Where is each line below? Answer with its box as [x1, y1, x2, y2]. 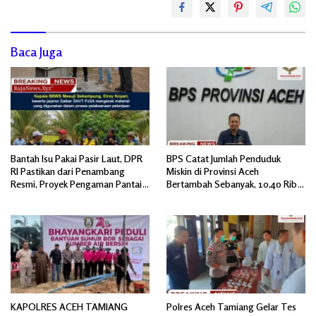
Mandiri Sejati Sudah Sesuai [11, 190, 124, 203]
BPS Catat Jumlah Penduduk [166, 152, 281, 165]
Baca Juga [11, 44, 62, 60]
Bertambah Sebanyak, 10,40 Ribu [166, 178, 302, 190]
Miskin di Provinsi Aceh [166, 165, 259, 178]
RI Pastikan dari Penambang [11, 165, 125, 178]
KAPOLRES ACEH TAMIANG [11, 300, 128, 312]
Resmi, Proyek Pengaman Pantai [11, 178, 142, 190]
